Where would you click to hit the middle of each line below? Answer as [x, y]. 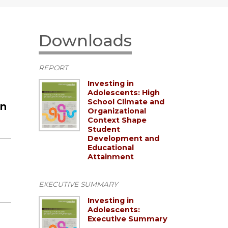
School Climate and [126, 102]
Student [104, 130]
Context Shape [117, 120]
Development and [123, 139]
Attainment [111, 157]
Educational [111, 148]
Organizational [117, 111]
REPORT [53, 67]
